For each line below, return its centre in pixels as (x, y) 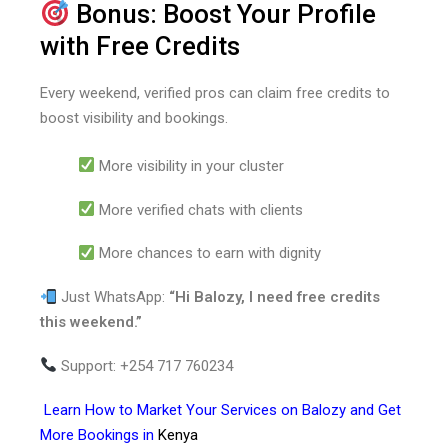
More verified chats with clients (198, 209)
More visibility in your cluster (189, 165)
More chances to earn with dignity (207, 253)
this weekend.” (91, 322)
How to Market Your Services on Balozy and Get (241, 409)
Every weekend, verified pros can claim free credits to (215, 93)
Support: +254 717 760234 (145, 365)
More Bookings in (97, 434)
